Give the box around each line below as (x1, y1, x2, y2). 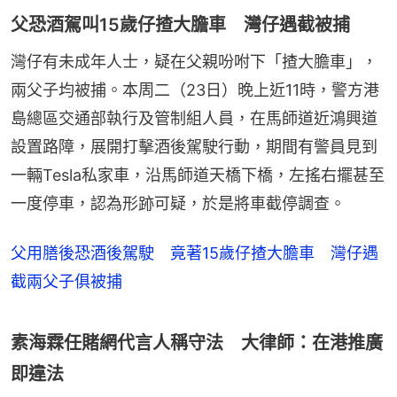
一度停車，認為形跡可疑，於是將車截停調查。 (11, 194, 346, 214)
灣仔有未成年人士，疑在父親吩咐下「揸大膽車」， (11, 52, 378, 72)
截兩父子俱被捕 (11, 272, 122, 292)
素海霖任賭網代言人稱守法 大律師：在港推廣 (11, 332, 383, 354)
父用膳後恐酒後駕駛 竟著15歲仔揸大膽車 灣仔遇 (11, 244, 378, 263)
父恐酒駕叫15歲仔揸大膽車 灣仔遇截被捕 (11, 14, 350, 36)
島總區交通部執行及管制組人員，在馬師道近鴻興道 (11, 109, 378, 128)
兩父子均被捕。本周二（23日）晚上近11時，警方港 (11, 81, 379, 100)
